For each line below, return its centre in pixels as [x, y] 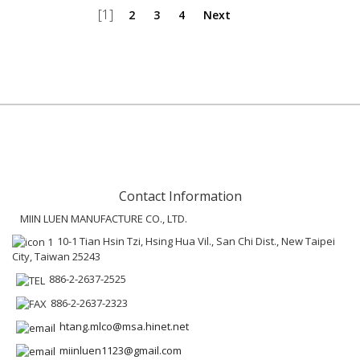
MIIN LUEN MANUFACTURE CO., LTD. [104, 218]
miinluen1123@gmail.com [121, 350]
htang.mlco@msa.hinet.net [124, 327]
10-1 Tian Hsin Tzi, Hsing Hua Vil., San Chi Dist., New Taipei [196, 241]
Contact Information [180, 196]
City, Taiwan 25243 [56, 257]
